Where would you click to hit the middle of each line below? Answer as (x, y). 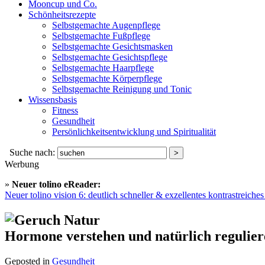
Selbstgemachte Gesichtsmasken (112, 47)
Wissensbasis (53, 100)
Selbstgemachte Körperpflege (107, 79)
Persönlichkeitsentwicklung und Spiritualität (134, 132)
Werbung (22, 164)
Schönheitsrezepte (62, 15)
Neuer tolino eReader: (56, 185)
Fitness (65, 111)
